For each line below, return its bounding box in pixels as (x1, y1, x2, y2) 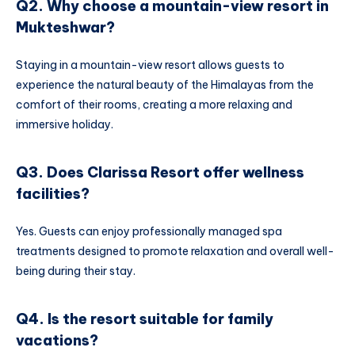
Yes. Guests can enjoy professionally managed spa (16, 224, 282, 239)
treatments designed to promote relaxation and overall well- (16, 244, 334, 259)
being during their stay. (16, 264, 136, 279)
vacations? (16, 330, 98, 349)
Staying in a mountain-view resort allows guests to (16, 58, 284, 73)
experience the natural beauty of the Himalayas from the (16, 78, 314, 93)
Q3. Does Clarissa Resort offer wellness (16, 162, 304, 181)
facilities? (16, 184, 90, 203)
